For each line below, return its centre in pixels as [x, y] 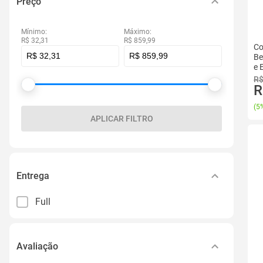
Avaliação [37, 246]
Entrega [33, 176]
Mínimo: [34, 32]
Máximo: [138, 32]
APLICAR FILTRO [122, 119]
